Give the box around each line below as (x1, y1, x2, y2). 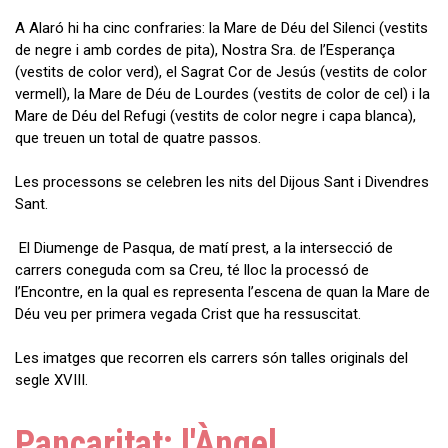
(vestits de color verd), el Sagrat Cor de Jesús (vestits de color (15, 62, 427, 81)
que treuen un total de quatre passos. (15, 128, 261, 147)
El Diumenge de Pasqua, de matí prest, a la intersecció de (15, 238, 393, 257)
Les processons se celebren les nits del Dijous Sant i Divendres (15, 172, 429, 191)
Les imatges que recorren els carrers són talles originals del (15, 348, 408, 367)
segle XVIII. (15, 370, 88, 389)
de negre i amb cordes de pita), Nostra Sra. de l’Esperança (15, 40, 395, 59)
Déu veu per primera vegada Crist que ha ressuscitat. (15, 304, 361, 323)
